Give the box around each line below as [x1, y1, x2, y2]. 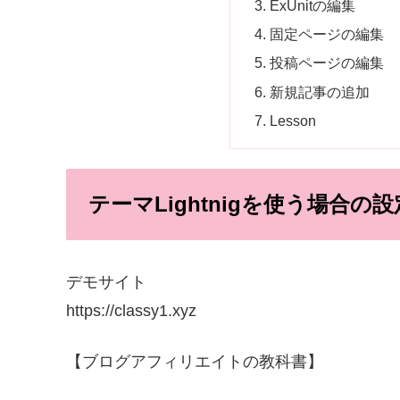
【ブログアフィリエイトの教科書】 [66, 352, 323, 371]
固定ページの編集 [270, 26, 385, 43]
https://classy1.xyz [66, 301, 196, 320]
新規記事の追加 [270, 83, 371, 100]
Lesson [270, 112, 317, 129]
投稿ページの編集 [270, 54, 385, 71]
